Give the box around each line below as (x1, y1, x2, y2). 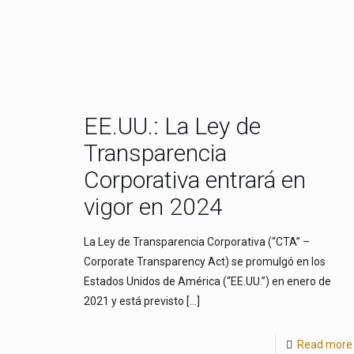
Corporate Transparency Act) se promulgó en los (83, 255, 326, 268)
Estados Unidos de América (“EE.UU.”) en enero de (83, 275, 331, 288)
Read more (296, 338, 352, 351)
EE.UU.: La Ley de (83, 112, 261, 140)
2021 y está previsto (83, 295, 184, 307)
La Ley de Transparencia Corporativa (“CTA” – (83, 235, 310, 248)
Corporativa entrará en (83, 166, 306, 194)
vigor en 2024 (83, 193, 223, 220)
